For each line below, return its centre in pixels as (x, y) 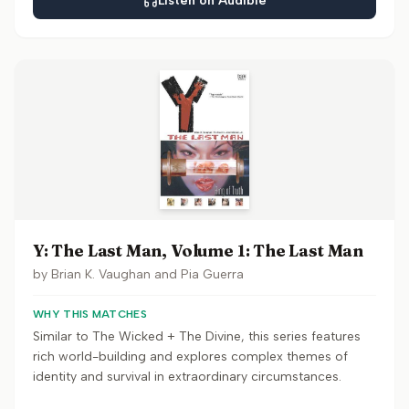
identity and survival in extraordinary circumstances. (187, 377)
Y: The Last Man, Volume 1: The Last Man (198, 251)
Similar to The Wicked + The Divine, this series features (197, 336)
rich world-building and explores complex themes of (190, 357)
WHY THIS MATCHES (90, 314)
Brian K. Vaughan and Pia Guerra (147, 274)
